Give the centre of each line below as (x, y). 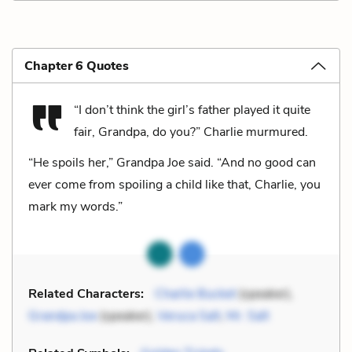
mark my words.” (75, 206)
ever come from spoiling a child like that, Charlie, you (174, 184)
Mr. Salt (247, 315)
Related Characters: (86, 293)
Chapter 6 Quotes (77, 66)
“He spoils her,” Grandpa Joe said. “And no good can (172, 162)
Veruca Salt (189, 315)
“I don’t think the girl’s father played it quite (192, 110)
